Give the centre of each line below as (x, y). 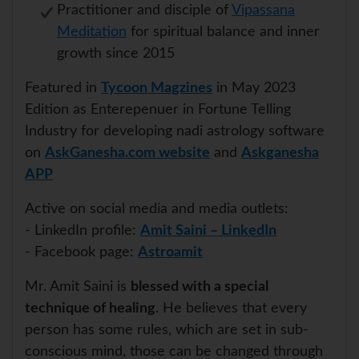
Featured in (63, 89)
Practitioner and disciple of (144, 11)
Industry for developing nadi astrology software (175, 132)
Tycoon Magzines (157, 89)
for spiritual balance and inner (223, 32)
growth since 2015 (116, 54)
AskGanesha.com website (127, 153)
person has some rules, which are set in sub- (167, 331)
